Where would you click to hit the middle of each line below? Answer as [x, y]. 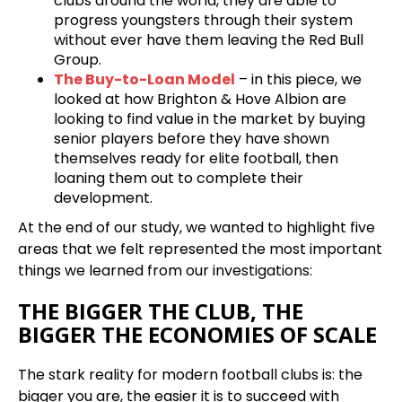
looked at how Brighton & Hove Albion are [200, 99]
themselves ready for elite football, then [196, 158]
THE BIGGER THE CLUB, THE [161, 311]
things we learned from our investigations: [165, 271]
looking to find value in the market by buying [210, 119]
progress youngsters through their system [203, 20]
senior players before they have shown [192, 139]
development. [103, 198]
